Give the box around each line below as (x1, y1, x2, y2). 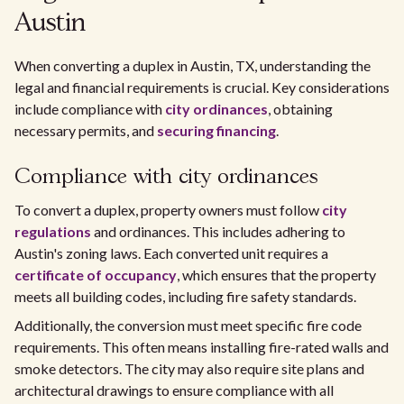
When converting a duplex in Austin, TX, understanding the (14, 57, 371, 75)
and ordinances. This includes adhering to (91, 223, 345, 241)
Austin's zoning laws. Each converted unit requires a (14, 244, 328, 262)
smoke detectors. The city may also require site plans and (14, 360, 364, 378)
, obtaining (268, 100, 333, 118)
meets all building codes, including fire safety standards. (14, 288, 356, 306)
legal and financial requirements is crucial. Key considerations (14, 78, 390, 96)
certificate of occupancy (14, 266, 177, 284)
